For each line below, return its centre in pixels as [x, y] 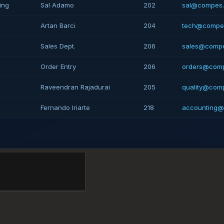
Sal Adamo [57, 5]
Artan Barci [58, 25]
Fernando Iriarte [65, 107]
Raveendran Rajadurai [75, 87]
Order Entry [58, 66]
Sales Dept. [58, 46]
